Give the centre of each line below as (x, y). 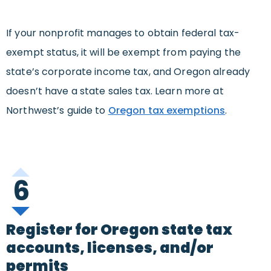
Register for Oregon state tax (119, 230)
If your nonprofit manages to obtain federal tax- (123, 33)
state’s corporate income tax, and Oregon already (128, 72)
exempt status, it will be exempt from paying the (123, 53)
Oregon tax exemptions (167, 111)
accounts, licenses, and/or (110, 248)
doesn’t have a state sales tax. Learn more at (115, 91)
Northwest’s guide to (57, 111)
